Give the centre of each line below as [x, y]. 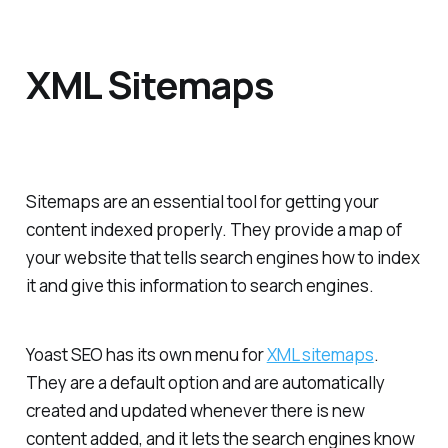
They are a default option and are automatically [205, 382]
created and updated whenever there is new [195, 410]
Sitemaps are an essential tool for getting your [202, 202]
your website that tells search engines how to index [222, 258]
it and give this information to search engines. [199, 286]
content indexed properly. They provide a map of [213, 230]
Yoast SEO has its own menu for [146, 354]
